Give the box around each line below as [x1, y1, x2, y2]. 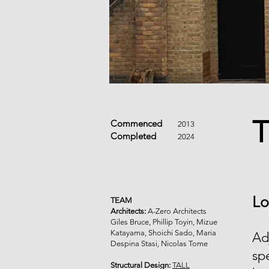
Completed [110, 130, 159, 142]
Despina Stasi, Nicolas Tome [110, 239, 208, 248]
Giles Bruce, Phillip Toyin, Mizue [110, 217, 217, 226]
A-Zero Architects [146, 207, 207, 216]
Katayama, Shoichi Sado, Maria [110, 228, 216, 237]
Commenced [110, 118, 165, 129]
